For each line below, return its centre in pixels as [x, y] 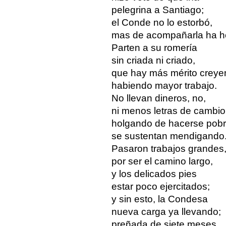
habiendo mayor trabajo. [164, 85]
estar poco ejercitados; [160, 186]
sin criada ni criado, [153, 60]
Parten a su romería [154, 47]
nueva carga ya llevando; [166, 211]
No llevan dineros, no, [158, 98]
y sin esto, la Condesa [159, 199]
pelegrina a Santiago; [157, 10]
